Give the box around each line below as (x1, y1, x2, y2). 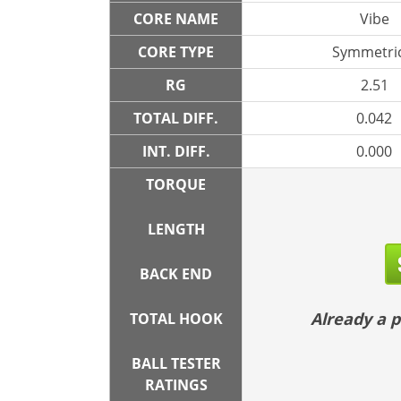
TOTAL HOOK (129, 309, 223, 328)
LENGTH (147, 219, 205, 239)
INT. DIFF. (141, 141, 210, 161)
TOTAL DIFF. (133, 108, 218, 128)
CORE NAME (133, 9, 218, 29)
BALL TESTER (131, 354, 221, 373)
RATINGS (144, 375, 208, 395)
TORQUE (146, 175, 206, 194)
